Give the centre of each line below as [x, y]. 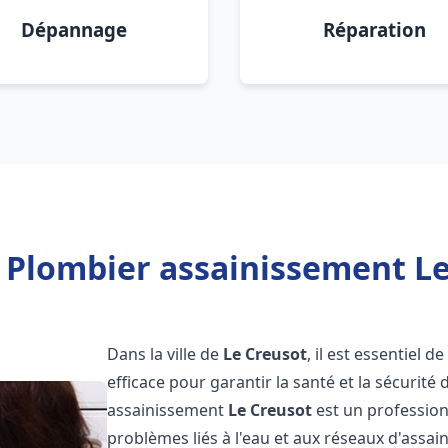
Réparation [374, 29]
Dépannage [74, 29]
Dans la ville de [165, 354]
